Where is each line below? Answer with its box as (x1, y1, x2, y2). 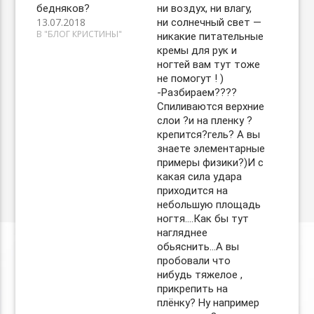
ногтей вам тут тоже (157, 58, 260, 71)
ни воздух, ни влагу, (157, 2, 252, 15)
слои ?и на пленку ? (157, 114, 252, 127)
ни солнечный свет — (157, 16, 261, 29)
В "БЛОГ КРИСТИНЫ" (36, 28, 123, 40)
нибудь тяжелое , (157, 268, 243, 281)
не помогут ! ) (157, 72, 224, 85)
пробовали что (157, 254, 231, 267)
